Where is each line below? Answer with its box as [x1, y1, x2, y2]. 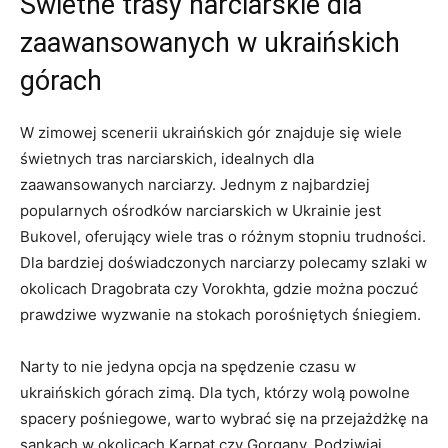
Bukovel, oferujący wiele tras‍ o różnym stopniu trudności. [20, 227, 426, 246]
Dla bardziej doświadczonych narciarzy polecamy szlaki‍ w [20, 253, 427, 272]
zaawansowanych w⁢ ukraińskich [20, 27, 400, 59]
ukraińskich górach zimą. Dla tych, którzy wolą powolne [20, 383, 410, 402]
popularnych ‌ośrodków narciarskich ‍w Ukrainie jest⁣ [20, 201, 381, 220]
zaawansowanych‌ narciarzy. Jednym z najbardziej [20, 175, 370, 194]
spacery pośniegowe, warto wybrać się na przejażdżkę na [20, 409, 428, 428]
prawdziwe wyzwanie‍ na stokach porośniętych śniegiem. [20, 305, 421, 324]
